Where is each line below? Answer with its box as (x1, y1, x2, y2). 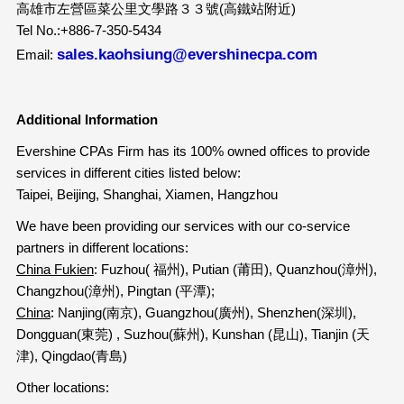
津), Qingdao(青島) (15, 347, 127, 363)
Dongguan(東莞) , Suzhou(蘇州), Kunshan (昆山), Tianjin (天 (15, 326, 370, 342)
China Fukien (15, 261, 94, 277)
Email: (15, 46, 57, 62)
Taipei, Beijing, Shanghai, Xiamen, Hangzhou (15, 186, 278, 202)
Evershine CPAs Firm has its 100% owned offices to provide (15, 142, 370, 159)
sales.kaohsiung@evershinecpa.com (56, 45, 317, 62)
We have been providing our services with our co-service (15, 217, 350, 234)
